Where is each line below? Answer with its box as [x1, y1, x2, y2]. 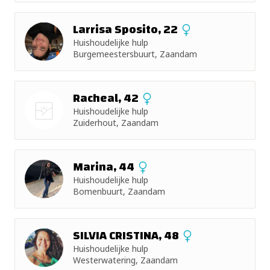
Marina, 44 [73, 155, 137, 178]
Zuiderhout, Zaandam [73, 117, 159, 128]
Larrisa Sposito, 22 [73, 18, 180, 40]
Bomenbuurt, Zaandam [73, 186, 165, 197]
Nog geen [27, 127, 61, 137]
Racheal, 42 [73, 87, 141, 109]
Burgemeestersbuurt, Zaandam [73, 48, 197, 60]
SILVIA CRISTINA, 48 [73, 224, 181, 246]
